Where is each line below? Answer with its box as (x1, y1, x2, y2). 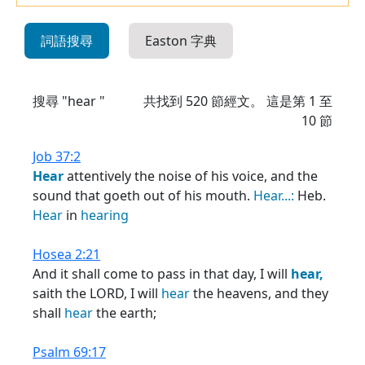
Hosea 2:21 (33, 245, 100, 263)
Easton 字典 (145, 32, 217, 50)
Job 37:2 (33, 147, 81, 165)
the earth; (93, 304, 156, 322)
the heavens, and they (190, 284, 328, 302)
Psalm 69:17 (33, 343, 106, 361)
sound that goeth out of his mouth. (33, 187, 253, 204)
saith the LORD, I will (33, 284, 161, 302)
